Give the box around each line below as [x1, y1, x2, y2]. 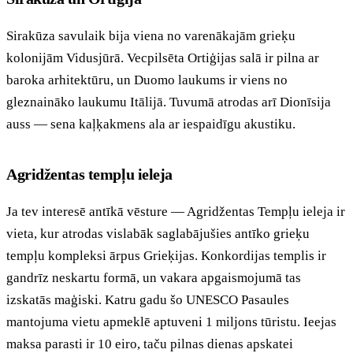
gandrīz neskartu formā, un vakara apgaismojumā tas [6, 269, 301, 285]
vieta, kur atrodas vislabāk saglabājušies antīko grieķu [6, 225, 310, 241]
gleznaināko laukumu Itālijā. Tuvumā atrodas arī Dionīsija [6, 94, 331, 110]
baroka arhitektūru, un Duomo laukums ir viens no [6, 72, 288, 87]
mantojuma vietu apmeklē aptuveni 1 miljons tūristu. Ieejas [6, 314, 336, 329]
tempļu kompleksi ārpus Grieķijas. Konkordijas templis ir [6, 247, 326, 263]
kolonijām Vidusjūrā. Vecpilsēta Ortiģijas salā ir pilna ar [6, 50, 319, 65]
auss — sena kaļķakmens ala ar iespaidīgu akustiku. [6, 116, 295, 132]
